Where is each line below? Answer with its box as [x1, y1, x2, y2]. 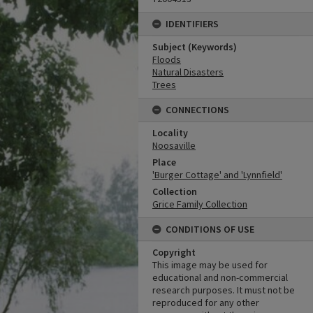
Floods [152, 53, 181, 66]
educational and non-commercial [152, 271, 288, 284]
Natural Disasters [152, 66, 224, 78]
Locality [152, 126, 188, 139]
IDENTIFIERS [166, 17, 219, 30]
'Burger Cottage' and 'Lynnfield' [152, 168, 282, 181]
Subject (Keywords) [152, 41, 237, 53]
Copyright [152, 246, 196, 259]
